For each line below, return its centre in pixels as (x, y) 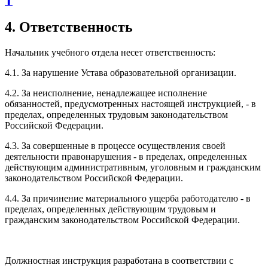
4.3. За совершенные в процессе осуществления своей (115, 145)
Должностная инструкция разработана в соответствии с (119, 260)
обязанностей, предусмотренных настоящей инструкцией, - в (130, 103)
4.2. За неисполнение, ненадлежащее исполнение (106, 93)
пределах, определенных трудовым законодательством (116, 114)
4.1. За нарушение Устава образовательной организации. (121, 72)
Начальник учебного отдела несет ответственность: (110, 52)
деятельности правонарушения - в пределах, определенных (126, 156)
